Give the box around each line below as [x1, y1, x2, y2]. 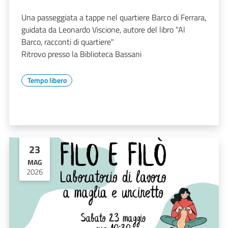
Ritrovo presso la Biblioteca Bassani [21, 47, 141, 60]
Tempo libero [27, 74, 67, 85]
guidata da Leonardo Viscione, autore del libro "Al [21, 23, 185, 36]
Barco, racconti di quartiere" [21, 35, 114, 48]
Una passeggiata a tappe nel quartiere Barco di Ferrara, [21, 11, 206, 23]
